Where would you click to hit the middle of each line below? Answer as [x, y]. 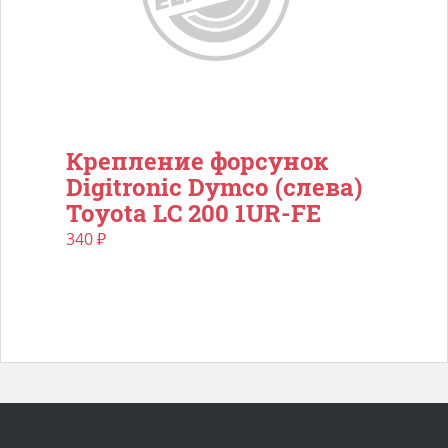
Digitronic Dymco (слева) [214, 187]
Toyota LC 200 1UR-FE [193, 213]
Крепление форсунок [197, 161]
